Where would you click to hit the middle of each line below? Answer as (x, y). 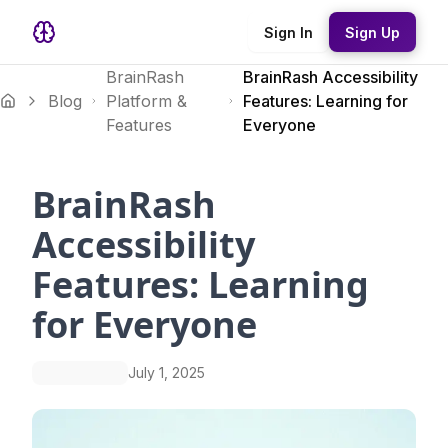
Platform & (146, 101)
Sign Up (372, 32)
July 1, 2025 (166, 372)
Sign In (288, 32)
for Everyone (144, 324)
